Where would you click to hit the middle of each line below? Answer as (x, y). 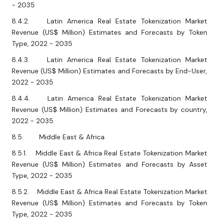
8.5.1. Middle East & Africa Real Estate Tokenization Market (109, 153)
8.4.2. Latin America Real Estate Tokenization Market (109, 21)
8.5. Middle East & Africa (58, 137)
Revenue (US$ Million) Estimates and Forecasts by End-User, (109, 71)
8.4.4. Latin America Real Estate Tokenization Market (109, 99)
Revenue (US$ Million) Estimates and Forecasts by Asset (109, 164)
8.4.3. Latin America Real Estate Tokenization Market (109, 60)
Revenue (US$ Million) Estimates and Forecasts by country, (109, 110)
